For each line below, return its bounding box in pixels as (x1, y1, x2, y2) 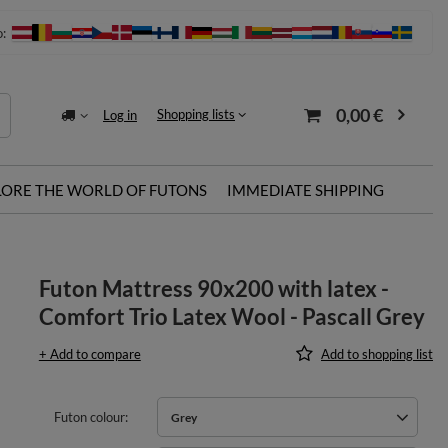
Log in (103, 106, 137, 123)
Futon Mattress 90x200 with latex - (38, 275, 389, 302)
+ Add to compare (38, 346, 141, 362)
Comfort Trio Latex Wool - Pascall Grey (38, 303, 425, 330)
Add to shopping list (321, 346, 433, 362)
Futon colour (53, 409, 125, 425)
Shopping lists (157, 106, 235, 123)
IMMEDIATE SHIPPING (227, 181, 384, 199)
